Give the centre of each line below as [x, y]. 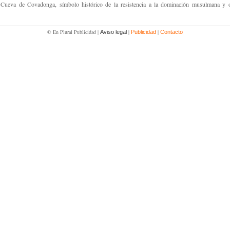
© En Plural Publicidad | [74, 32]
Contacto [171, 32]
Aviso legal [113, 32]
